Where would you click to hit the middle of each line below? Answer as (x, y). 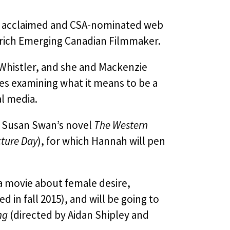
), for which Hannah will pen (101, 141)
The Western (121, 125)
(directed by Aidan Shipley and (78, 215)
